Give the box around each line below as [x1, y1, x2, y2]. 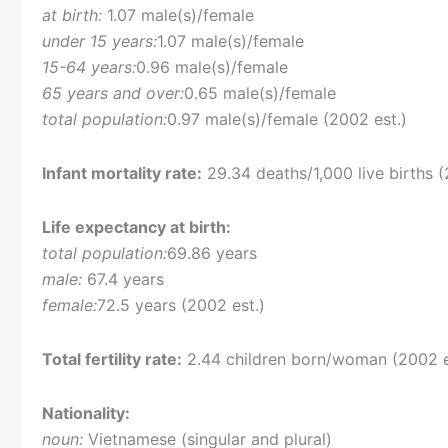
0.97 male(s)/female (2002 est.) [167, 109, 407, 130]
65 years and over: [42, 83, 184, 104]
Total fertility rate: [42, 349, 182, 370]
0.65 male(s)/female [184, 83, 336, 104]
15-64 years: [42, 57, 136, 78]
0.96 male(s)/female [136, 57, 288, 78]
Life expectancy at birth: [42, 217, 231, 238]
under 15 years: [42, 31, 157, 52]
